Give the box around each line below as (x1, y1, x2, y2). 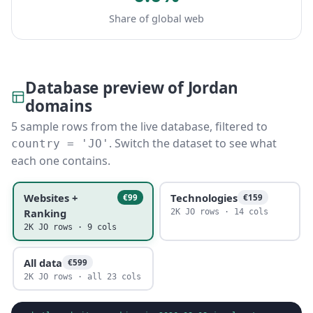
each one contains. (11, 153, 110, 168)
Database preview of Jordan (25, 77, 239, 99)
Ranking (23, 205, 66, 220)
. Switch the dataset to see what (109, 136, 277, 151)
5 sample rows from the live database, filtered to (11, 119, 268, 134)
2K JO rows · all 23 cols (23, 271, 141, 282)
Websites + (23, 190, 78, 205)
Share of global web (109, 12, 204, 25)
